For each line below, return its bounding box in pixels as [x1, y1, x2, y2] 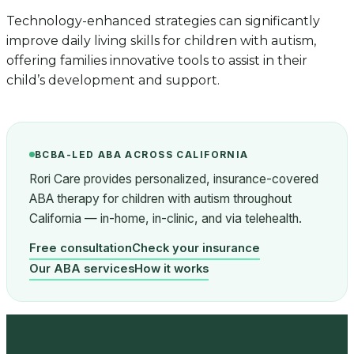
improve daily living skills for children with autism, [6, 33, 316, 49]
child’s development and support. [6, 73, 220, 88]
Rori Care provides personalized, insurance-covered [29, 171, 318, 187]
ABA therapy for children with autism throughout [29, 191, 292, 207]
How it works [134, 262, 209, 277]
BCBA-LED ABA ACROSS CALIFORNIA [35, 149, 249, 160]
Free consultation [29, 241, 132, 256]
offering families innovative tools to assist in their [6, 53, 307, 69]
